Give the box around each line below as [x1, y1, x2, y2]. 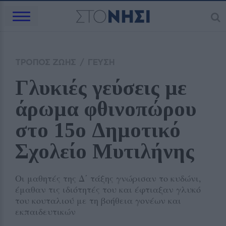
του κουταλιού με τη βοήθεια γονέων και [15, 194, 181, 206]
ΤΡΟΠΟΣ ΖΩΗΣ [15, 57, 76, 67]
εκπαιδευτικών [15, 205, 76, 217]
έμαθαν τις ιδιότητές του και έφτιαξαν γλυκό [15, 183, 201, 195]
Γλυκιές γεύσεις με [15, 76, 187, 99]
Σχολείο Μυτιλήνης [15, 140, 194, 163]
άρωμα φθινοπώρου [15, 97, 196, 121]
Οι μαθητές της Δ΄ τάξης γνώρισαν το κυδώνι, [15, 172, 201, 184]
